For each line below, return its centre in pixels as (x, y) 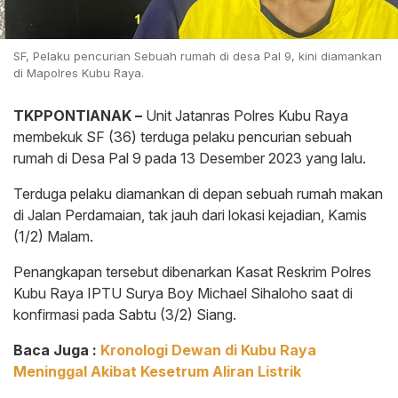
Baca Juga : (57, 350)
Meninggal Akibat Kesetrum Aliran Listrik (157, 371)
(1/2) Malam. (53, 236)
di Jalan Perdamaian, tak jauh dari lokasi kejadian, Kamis (190, 215)
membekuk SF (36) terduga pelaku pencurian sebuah (183, 136)
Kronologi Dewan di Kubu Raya (208, 350)
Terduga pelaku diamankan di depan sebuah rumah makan (198, 193)
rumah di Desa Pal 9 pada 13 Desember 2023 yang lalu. (190, 158)
